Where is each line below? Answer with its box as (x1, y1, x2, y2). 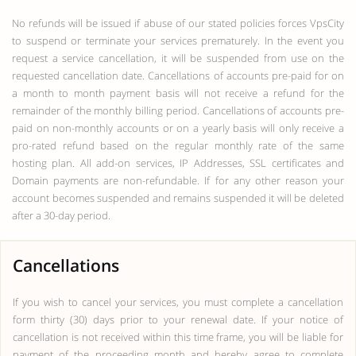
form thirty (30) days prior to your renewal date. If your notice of (13, 312, 343, 327)
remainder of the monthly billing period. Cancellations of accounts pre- (12, 103, 344, 118)
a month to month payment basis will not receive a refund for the (12, 86, 344, 100)
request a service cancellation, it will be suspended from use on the (12, 51, 344, 65)
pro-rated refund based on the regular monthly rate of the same (12, 138, 344, 153)
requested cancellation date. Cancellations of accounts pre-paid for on (12, 68, 344, 83)
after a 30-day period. (12, 208, 110, 222)
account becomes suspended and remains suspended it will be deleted (12, 191, 344, 205)
